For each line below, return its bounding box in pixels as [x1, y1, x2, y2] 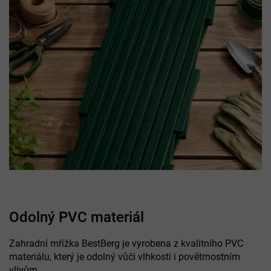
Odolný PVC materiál [9, 208, 144, 226]
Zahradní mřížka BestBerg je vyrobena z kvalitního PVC [9, 237, 243, 249]
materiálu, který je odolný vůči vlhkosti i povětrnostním [9, 250, 240, 263]
